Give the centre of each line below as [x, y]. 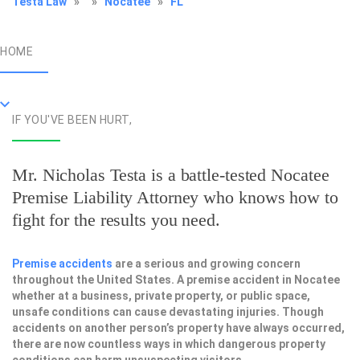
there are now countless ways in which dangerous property [169, 344]
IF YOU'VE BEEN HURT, [72, 120]
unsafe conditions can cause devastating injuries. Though [168, 312]
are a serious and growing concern [207, 264]
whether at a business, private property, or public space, [161, 296]
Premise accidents [62, 264]
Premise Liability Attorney [106, 197]
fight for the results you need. [116, 220]
